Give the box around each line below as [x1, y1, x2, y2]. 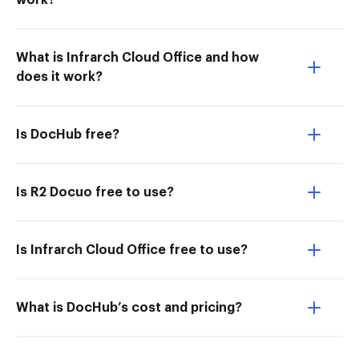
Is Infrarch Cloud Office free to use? [16, 244, 248, 256]
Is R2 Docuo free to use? [16, 186, 174, 199]
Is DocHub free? [16, 128, 119, 141]
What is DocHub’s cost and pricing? [16, 301, 242, 314]
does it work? [16, 71, 103, 83]
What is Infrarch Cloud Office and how [16, 51, 259, 64]
